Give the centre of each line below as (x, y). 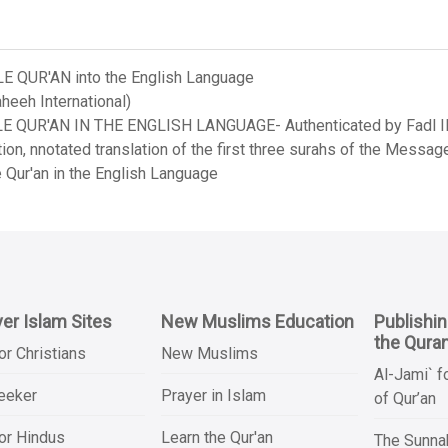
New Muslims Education (258, 321)
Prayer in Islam (214, 395)
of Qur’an (404, 398)
